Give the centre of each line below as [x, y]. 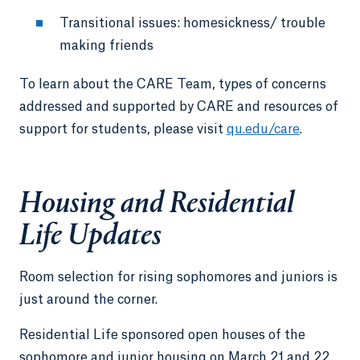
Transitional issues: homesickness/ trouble [192, 23]
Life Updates [90, 237]
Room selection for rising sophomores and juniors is [178, 277]
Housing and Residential [157, 205]
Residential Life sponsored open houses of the [162, 335]
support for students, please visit [123, 129]
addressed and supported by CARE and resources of [179, 106]
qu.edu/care [263, 129]
